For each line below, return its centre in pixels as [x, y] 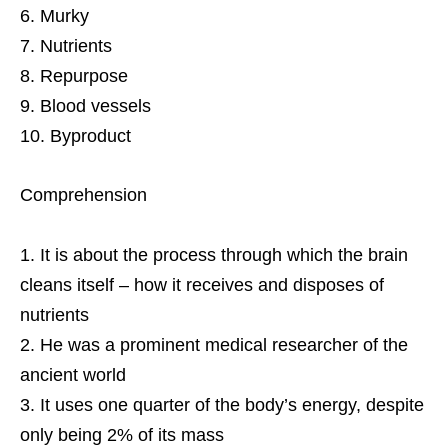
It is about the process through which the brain [224, 254]
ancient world [73, 374]
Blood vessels [95, 105]
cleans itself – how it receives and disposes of [202, 284]
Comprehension [83, 194]
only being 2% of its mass [122, 434]
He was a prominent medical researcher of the [224, 344]
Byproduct [90, 135]
